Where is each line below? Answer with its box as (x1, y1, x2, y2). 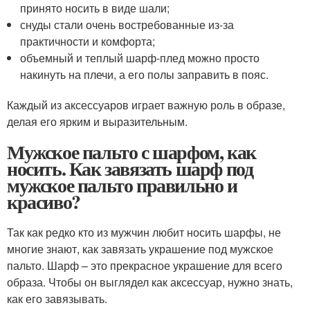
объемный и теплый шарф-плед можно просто (20, 50, 260, 66)
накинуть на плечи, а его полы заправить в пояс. (20, 66, 269, 83)
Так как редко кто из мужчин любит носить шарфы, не (7, 224, 281, 241)
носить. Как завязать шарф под (7, 154, 253, 183)
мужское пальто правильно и (7, 171, 237, 200)
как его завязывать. (7, 291, 107, 307)
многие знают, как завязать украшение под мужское (7, 241, 273, 257)
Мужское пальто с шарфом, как (7, 138, 256, 167)
